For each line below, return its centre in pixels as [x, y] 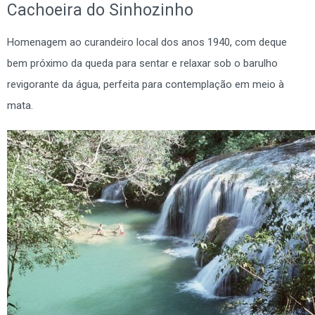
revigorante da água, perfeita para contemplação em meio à [146, 84]
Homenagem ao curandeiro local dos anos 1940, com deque [147, 42]
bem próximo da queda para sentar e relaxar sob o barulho [142, 63]
